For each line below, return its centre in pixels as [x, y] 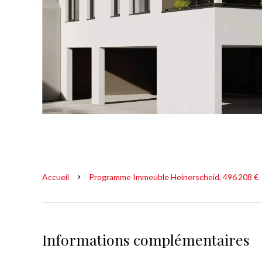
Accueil [56, 177]
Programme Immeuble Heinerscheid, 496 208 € [174, 177]
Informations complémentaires [146, 239]
